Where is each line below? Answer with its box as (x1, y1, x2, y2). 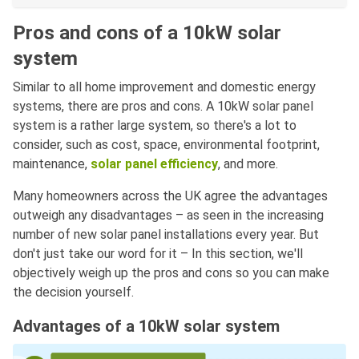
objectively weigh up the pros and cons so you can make (13, 265, 329, 281)
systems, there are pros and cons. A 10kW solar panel (13, 99, 313, 115)
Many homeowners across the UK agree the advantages (13, 188, 328, 204)
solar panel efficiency (91, 156, 218, 172)
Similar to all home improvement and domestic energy (13, 79, 316, 95)
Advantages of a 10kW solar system (13, 317, 280, 337)
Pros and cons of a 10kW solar (13, 22, 281, 45)
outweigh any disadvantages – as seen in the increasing (13, 208, 324, 224)
